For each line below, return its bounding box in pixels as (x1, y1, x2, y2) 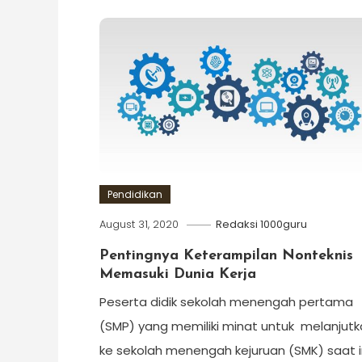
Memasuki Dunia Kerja (99, 266, 256, 282)
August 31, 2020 (99, 216, 179, 232)
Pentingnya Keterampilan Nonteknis (99, 247, 353, 263)
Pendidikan (107, 187, 162, 201)
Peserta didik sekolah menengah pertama (99, 293, 353, 310)
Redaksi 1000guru (215, 216, 307, 232)
